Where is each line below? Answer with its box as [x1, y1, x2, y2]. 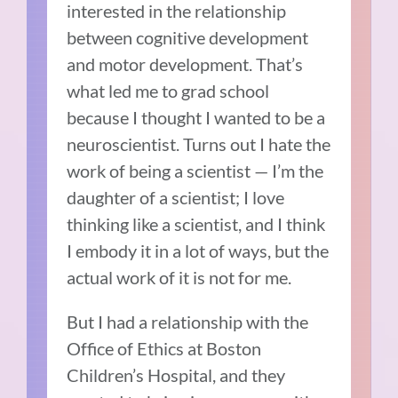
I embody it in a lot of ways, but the [67, 239, 330, 261]
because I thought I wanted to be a [67, 106, 326, 128]
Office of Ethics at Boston [67, 337, 262, 359]
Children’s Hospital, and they [67, 363, 286, 386]
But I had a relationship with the [67, 310, 309, 332]
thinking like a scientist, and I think [67, 212, 326, 235]
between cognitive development [67, 26, 309, 48]
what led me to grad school [67, 79, 270, 101]
